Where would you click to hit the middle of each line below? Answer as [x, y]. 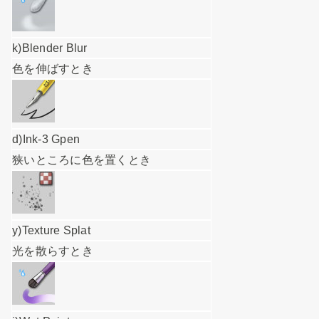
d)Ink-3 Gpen [46, 139]
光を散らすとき [53, 251]
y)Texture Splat [51, 230]
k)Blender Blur [50, 48]
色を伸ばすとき [53, 68]
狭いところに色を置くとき [82, 159]
